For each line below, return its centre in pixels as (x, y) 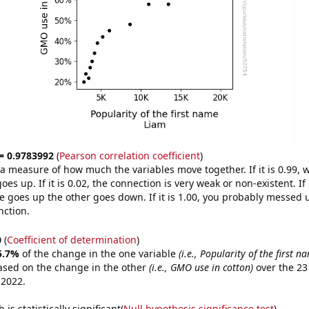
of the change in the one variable (100, 253)
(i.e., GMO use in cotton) (201, 267)
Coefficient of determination (71, 239)
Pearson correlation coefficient (129, 156)
